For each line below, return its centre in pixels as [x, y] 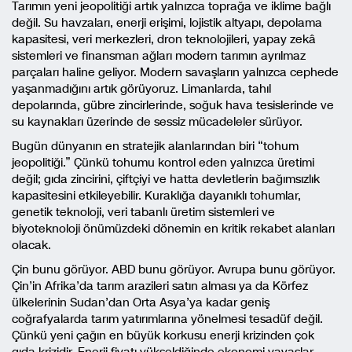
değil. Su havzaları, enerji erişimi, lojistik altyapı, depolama [167, 22]
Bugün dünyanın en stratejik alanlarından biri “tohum [155, 146]
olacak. [31, 245]
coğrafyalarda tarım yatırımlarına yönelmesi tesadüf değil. [167, 319]
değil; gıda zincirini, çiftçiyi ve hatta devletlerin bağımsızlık [166, 179]
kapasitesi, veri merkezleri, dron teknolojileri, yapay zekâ [164, 39]
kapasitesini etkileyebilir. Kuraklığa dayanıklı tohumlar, [156, 195]
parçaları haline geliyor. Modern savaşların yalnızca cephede [175, 72]
